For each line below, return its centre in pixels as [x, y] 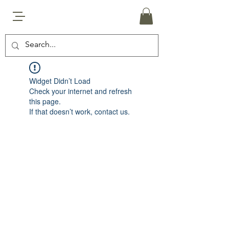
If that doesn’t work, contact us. [79, 112]
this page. [45, 101]
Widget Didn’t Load [60, 81]
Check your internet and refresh [81, 91]
